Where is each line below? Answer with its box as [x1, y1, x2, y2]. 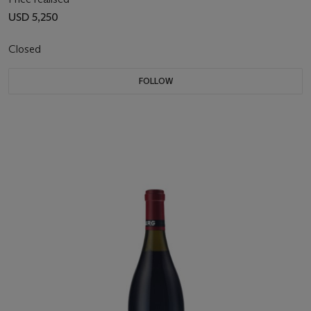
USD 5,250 [8, 10, 58, 24]
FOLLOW [138, 76, 173, 87]
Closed [8, 42, 44, 56]
